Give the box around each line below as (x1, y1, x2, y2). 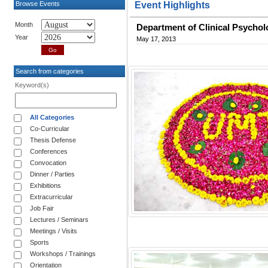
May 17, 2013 (136, 35, 176, 42)
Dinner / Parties (30, 170, 75, 178)
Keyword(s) (15, 81, 49, 89)
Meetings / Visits (30, 227, 77, 234)
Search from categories (14, 67, 84, 75)
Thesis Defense (30, 136, 76, 144)
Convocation (30, 159, 66, 166)
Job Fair (30, 204, 54, 212)
